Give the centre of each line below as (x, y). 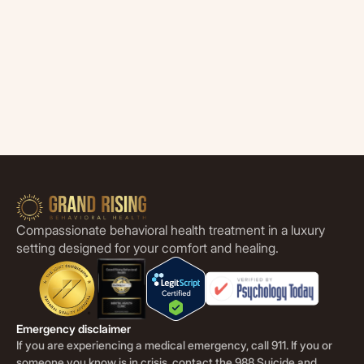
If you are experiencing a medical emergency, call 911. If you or (174, 344)
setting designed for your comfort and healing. (147, 247)
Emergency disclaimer (74, 328)
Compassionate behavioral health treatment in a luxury (171, 230)
